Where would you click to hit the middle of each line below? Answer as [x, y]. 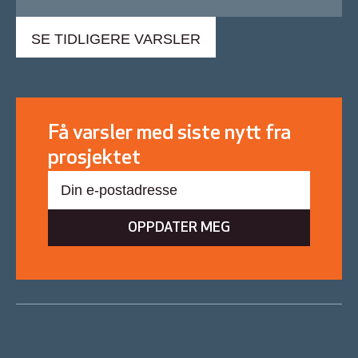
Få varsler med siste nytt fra [169, 134]
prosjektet [94, 159]
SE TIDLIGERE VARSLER [116, 40]
